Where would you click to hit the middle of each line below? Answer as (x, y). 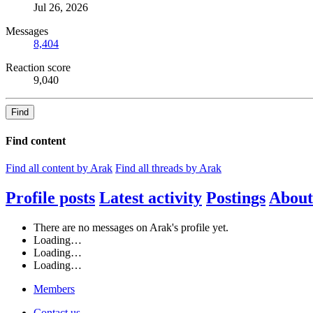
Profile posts (50, 197)
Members (54, 289)
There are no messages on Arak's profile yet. (131, 227)
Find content (36, 140)
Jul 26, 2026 (61, 8)
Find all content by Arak (59, 168)
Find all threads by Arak (168, 168)
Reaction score (38, 68)
